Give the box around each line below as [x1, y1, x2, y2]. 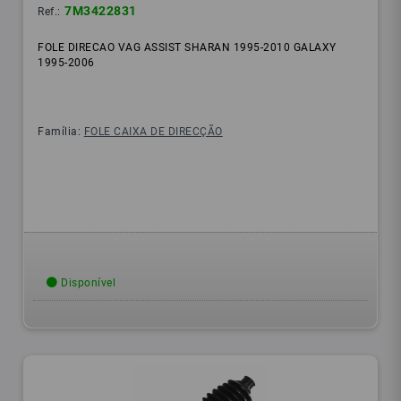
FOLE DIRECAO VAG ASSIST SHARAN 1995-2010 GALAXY [38, 41, 337, 55]
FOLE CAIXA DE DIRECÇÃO [83, 125, 223, 139]
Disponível [57, 277, 116, 290]
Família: [38, 125, 84, 139]
